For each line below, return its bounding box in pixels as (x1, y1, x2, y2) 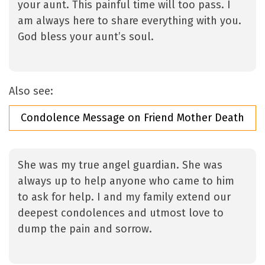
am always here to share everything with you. (18, 14, 241, 28)
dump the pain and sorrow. (18, 222, 155, 236)
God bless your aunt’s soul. (18, 30, 154, 44)
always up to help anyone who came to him (18, 174, 234, 188)
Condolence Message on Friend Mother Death (21, 111, 244, 125)
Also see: (9, 85, 53, 98)
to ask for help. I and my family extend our (18, 190, 231, 204)
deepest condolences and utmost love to (18, 206, 224, 220)
